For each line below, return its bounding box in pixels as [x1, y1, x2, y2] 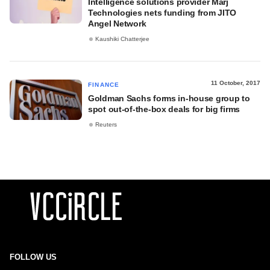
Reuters [95, 121, 117, 128]
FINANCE [88, 81, 120, 88]
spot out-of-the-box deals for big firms [88, 104, 240, 114]
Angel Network [88, 19, 146, 28]
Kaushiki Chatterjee [95, 36, 149, 43]
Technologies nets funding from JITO [88, 8, 237, 17]
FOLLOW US [10, 253, 57, 262]
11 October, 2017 [211, 80, 260, 86]
